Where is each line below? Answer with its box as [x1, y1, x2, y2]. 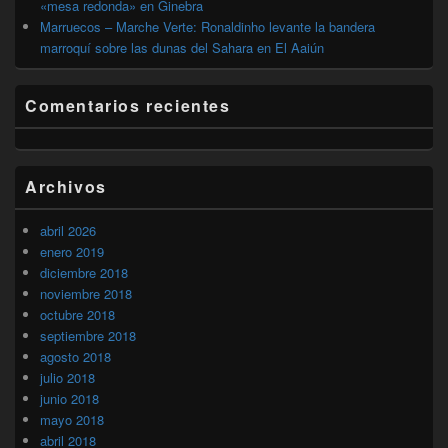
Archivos [25, 174, 107, 198]
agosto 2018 [40, 346, 111, 366]
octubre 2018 [40, 304, 115, 324]
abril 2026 [40, 220, 96, 240]
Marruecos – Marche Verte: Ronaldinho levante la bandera [40, 16, 375, 36]
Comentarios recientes [25, 93, 231, 117]
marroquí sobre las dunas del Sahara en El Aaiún [40, 37, 324, 57]
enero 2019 [40, 241, 104, 261]
